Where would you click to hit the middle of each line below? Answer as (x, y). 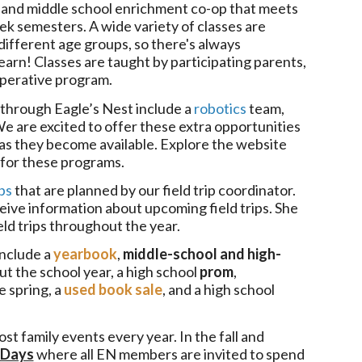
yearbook (85, 254)
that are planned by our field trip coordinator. (154, 189)
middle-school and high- (202, 254)
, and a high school (218, 290)
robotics (221, 108)
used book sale (113, 290)
